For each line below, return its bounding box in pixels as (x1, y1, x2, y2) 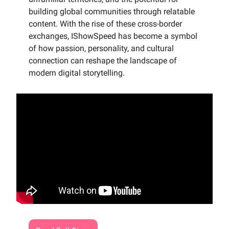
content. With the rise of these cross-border (29, 19, 182, 29)
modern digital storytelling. (29, 68, 125, 78)
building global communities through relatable (29, 7, 195, 17)
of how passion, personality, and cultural (29, 43, 174, 54)
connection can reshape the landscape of (29, 56, 177, 66)
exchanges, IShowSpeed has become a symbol (29, 31, 197, 41)
